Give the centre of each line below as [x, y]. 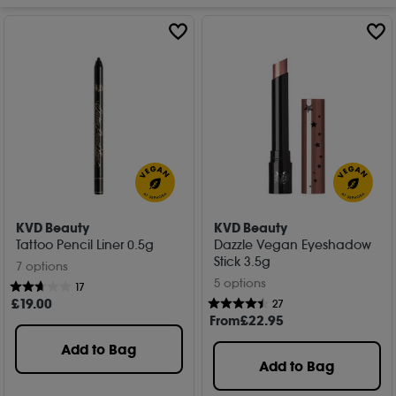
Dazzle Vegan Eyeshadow [293, 245]
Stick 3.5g [243, 262]
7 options [42, 266]
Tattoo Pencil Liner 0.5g [85, 245]
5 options [240, 283]
